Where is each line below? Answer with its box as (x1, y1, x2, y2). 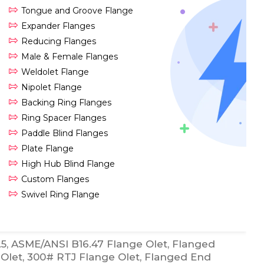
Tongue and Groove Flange (21, 5, 133, 16)
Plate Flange (21, 143, 74, 154)
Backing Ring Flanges (21, 97, 111, 108)
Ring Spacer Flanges (21, 113, 106, 123)
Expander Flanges (21, 21, 95, 31)
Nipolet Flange (21, 82, 82, 93)
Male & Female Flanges (21, 51, 118, 62)
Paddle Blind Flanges (21, 128, 108, 138)
